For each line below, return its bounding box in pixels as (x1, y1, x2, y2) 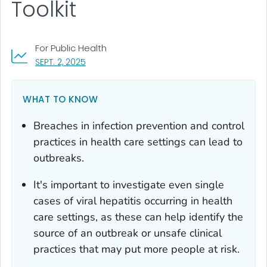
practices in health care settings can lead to (33, 134, 243, 149)
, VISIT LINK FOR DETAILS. (85, 55, 177, 67)
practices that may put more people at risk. (33, 241, 240, 256)
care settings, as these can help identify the (33, 209, 243, 224)
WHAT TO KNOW (23, 92, 98, 105)
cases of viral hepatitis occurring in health (33, 193, 232, 208)
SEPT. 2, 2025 (35, 55, 86, 68)
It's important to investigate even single (33, 177, 224, 192)
